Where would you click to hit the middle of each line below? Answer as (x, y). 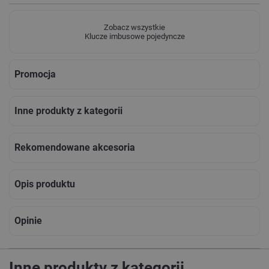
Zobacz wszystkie (134, 27)
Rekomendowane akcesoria (78, 147)
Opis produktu (48, 184)
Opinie (32, 220)
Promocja (38, 74)
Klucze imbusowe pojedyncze (134, 36)
